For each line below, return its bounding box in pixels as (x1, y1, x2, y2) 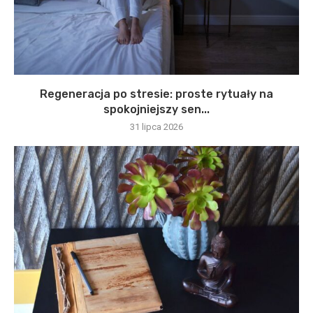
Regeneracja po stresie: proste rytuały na (40, 87, 273, 101)
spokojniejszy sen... (103, 102, 210, 116)
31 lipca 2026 (130, 121, 183, 132)
